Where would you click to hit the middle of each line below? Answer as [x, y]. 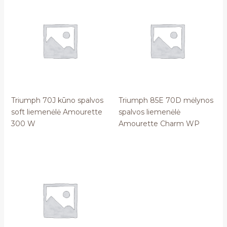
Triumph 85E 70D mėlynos [166, 101]
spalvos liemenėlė [149, 112]
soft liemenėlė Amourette [56, 112]
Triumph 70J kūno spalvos [57, 101]
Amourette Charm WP [159, 124]
